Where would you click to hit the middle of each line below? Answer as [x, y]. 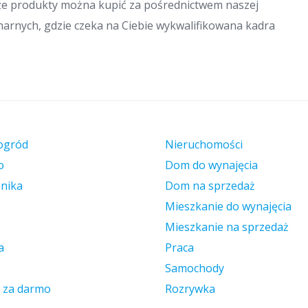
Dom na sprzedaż [210, 186]
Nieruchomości [204, 144]
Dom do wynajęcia [211, 165]
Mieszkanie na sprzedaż [227, 227]
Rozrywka [190, 289]
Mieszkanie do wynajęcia [228, 206]
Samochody [195, 268]
